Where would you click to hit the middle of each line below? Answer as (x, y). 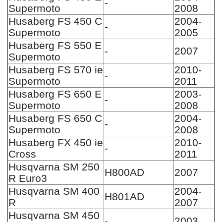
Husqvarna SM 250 (54, 166)
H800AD (124, 172)
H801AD (124, 196)
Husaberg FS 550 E (55, 45)
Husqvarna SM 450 (54, 215)
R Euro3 (28, 178)
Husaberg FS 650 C (55, 118)
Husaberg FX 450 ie (56, 142)
